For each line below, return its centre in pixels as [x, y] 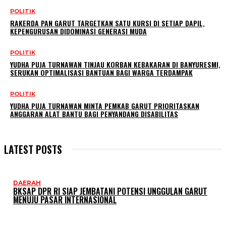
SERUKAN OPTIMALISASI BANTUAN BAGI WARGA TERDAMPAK [101, 73]
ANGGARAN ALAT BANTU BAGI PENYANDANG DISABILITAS [94, 114]
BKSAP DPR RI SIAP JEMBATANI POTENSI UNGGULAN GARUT [110, 191]
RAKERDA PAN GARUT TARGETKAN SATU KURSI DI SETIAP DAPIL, [107, 23]
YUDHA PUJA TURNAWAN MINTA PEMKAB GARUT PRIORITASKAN [105, 106]
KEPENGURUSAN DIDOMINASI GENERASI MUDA [78, 31]
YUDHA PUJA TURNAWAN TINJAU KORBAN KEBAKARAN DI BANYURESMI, [115, 65]
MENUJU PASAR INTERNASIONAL [65, 200]
